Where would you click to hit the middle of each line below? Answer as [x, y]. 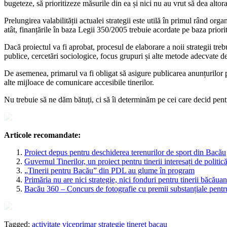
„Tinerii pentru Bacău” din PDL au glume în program [109, 170]
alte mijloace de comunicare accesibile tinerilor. [79, 82]
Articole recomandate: [42, 135]
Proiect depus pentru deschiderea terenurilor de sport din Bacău [125, 152]
